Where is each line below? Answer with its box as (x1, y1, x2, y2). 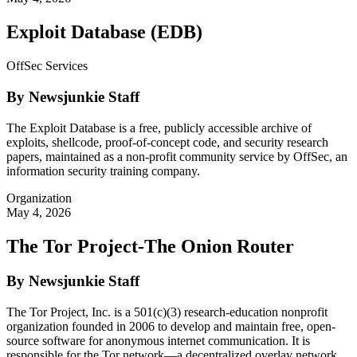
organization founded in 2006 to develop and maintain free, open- (6, 320, 335, 334)
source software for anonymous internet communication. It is (6, 334, 310, 348)
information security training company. (6, 163, 200, 178)
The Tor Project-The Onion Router (6, 235, 294, 257)
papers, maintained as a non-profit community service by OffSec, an (6, 149, 347, 163)
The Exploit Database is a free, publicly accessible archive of (6, 120, 312, 135)
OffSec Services (6, 59, 88, 73)
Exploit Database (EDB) (6, 22, 202, 43)
